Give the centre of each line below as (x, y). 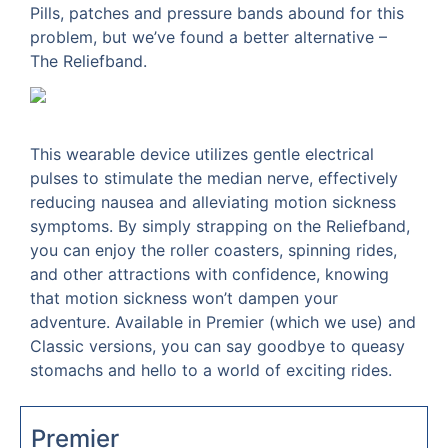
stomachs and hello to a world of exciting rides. (211, 369)
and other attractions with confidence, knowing (209, 273)
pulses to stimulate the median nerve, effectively (214, 177)
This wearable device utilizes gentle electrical (202, 153)
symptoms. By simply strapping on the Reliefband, (220, 225)
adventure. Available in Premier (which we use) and (223, 321)
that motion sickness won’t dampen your (184, 297)
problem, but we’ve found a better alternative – (208, 37)
